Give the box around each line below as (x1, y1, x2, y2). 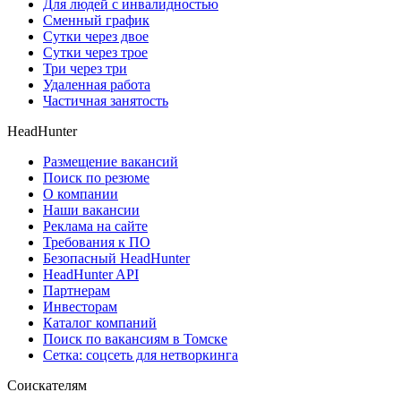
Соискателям (7, 378, 87, 394)
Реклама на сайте (43, 218, 148, 235)
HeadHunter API (43, 267, 139, 283)
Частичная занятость (43, 93, 168, 109)
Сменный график (43, 13, 149, 29)
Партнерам (43, 283, 110, 299)
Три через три (43, 61, 127, 77)
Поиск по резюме (43, 170, 149, 186)
